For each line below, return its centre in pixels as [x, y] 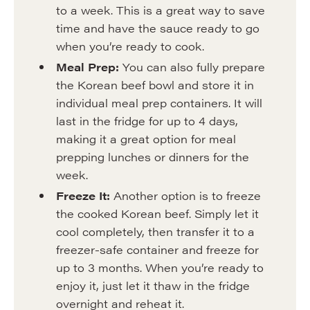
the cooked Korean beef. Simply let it [157, 213]
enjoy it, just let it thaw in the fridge [153, 285]
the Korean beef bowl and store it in [155, 85]
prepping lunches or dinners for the [152, 157]
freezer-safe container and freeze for [157, 249]
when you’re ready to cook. [130, 46]
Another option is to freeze [185, 195]
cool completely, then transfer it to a [155, 231]
